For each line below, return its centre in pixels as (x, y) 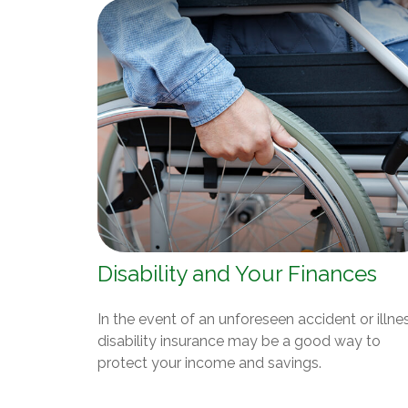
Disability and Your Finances (237, 273)
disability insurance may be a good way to (239, 341)
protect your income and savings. (209, 362)
